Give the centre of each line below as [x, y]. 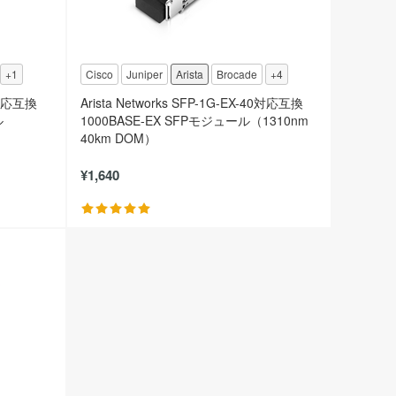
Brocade [237, 73]
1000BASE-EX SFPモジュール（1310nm [194, 120]
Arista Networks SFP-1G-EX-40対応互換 [192, 102]
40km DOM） [118, 137]
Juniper [145, 73]
